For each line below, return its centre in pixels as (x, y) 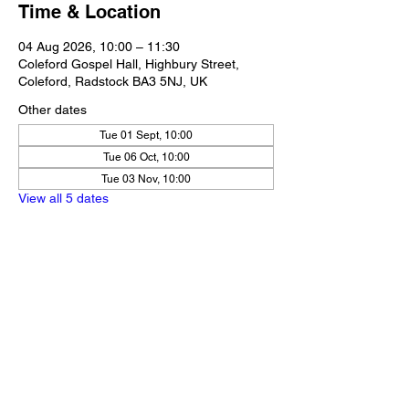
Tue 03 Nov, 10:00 (146, 179)
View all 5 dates (63, 198)
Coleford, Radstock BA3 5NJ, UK (113, 81)
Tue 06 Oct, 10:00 (146, 157)
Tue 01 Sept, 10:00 (146, 135)
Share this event (89, 299)
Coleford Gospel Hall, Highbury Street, (129, 64)
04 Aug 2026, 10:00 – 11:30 (99, 47)
